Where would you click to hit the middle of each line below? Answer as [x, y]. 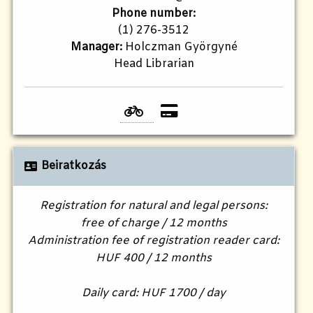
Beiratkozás [73, 166]
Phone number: [154, 14]
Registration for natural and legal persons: [154, 206]
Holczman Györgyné [180, 48]
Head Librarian [154, 64]
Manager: [96, 48]
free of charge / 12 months [154, 224]
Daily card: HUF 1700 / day [154, 293]
